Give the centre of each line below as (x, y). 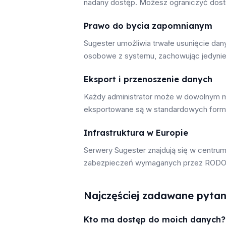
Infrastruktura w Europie (136, 133)
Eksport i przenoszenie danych (148, 79)
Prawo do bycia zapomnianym (148, 26)
